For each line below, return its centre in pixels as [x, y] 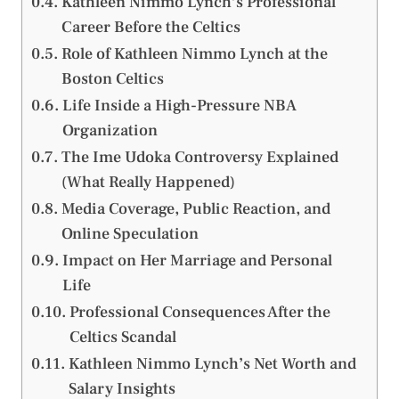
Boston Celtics [112, 78]
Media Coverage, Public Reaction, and [195, 208]
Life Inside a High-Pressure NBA [179, 105]
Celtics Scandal [122, 337]
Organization [110, 130]
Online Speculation [130, 233]
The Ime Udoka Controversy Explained [199, 157]
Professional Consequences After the [199, 312]
